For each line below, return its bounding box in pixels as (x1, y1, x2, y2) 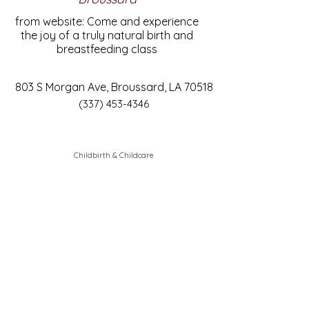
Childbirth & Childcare (74, 150, 154, 160)
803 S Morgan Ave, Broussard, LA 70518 (14, 80, 213, 94)
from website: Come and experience (15, 14, 199, 28)
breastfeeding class (57, 42, 157, 56)
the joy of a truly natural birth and (21, 28, 193, 42)
